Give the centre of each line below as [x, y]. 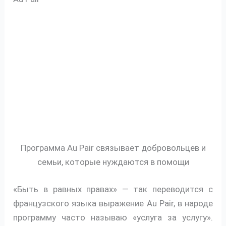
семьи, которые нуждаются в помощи [113, 162]
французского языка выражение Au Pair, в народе [113, 203]
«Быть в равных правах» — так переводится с [113, 189]
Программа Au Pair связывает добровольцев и [113, 148]
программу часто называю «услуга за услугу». [113, 217]
